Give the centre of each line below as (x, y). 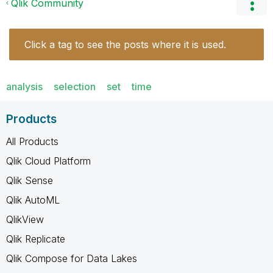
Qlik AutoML (33, 200)
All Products (32, 141)
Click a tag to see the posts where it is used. (125, 44)
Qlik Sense (30, 180)
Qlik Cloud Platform (48, 161)
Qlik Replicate (36, 239)
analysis (24, 86)
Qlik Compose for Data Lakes (72, 258)
